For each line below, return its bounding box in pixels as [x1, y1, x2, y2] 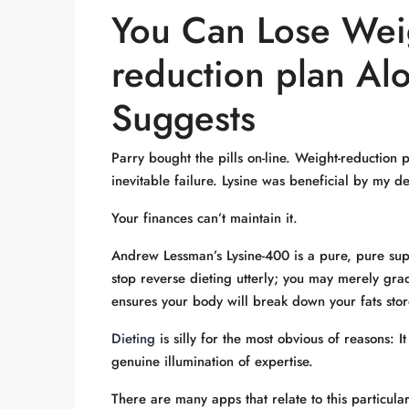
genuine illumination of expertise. [111, 351, 313, 372]
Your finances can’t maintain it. [111, 208, 298, 228]
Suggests [111, 91, 256, 144]
